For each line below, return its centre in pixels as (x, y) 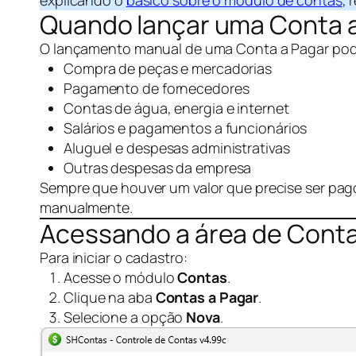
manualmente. (86, 207)
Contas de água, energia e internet (176, 108)
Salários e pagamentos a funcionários (186, 128)
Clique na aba (110, 297)
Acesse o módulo (121, 277)
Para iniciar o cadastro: (114, 257)
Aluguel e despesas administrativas (177, 148)
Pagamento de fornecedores (157, 88)
